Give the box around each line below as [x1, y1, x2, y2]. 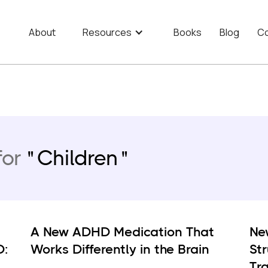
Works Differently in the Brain [30, 242, 209, 257]
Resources [83, 25, 132, 39]
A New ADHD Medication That [30, 224, 214, 239]
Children [37, 146, 118, 170]
